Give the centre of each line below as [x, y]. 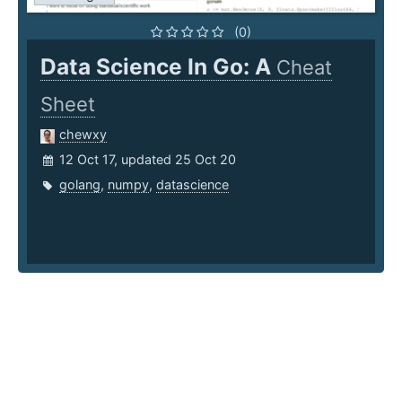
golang [80, 185]
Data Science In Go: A [158, 67]
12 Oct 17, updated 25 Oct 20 [148, 160]
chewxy [83, 135]
